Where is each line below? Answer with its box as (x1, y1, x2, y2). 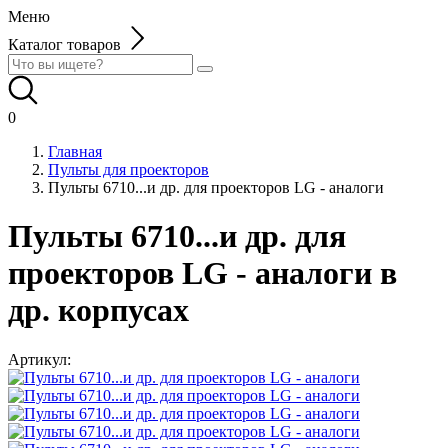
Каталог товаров (8, 36, 121, 53)
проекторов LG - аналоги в (8, 255, 397, 292)
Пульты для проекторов (48, 161, 209, 178)
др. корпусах (8, 292, 189, 329)
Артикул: (8, 350, 71, 368)
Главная (48, 143, 102, 160)
